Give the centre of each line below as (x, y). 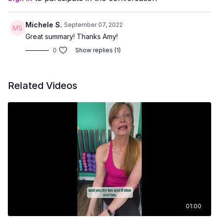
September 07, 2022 (93, 25)
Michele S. (44, 25)
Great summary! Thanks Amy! (72, 36)
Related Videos (43, 86)
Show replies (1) (98, 50)
